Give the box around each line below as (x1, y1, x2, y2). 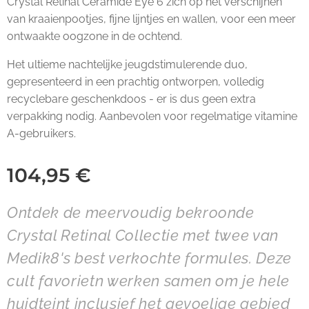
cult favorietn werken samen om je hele (7, 272, 290, 290)
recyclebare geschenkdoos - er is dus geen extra (7, 92, 256, 106)
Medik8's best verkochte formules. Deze (7, 249, 292, 267)
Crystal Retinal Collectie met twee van (7, 226, 279, 244)
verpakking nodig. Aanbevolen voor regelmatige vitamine (7, 110, 297, 123)
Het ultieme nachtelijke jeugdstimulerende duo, (7, 58, 248, 71)
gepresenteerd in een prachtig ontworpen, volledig (7, 75, 264, 88)
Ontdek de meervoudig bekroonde (7, 203, 255, 221)
